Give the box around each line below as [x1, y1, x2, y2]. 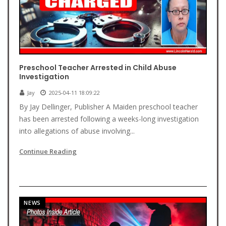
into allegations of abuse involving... [19, 126, 135, 136]
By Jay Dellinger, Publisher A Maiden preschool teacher [19, 102, 198, 111]
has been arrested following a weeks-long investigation [19, 114, 199, 124]
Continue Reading [19, 147, 77, 156]
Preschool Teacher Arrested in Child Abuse [19, 63, 177, 73]
